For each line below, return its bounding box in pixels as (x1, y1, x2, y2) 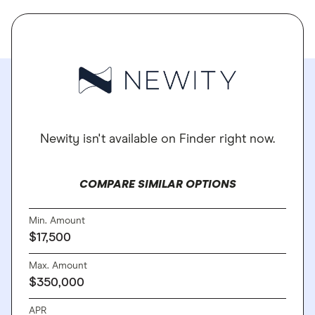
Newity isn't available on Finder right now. (40, 133, 275, 146)
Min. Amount (29, 216, 85, 226)
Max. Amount (29, 261, 87, 271)
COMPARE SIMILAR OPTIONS (79, 179, 236, 190)
